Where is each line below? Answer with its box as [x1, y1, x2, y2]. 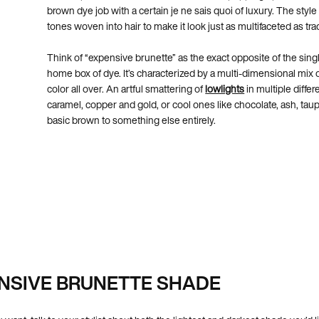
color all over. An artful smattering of [47, 80, 206, 96]
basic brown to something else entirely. [47, 112, 216, 127]
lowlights [205, 80, 245, 96]
